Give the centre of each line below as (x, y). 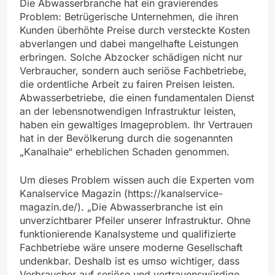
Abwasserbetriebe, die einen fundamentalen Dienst (137, 97)
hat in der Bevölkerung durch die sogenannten (126, 138)
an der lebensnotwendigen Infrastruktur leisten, (128, 111)
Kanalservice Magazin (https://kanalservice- (121, 193)
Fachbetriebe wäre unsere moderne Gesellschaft (131, 247)
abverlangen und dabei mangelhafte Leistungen (129, 43)
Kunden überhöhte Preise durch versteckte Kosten (135, 30)
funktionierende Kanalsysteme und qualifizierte (128, 234)
